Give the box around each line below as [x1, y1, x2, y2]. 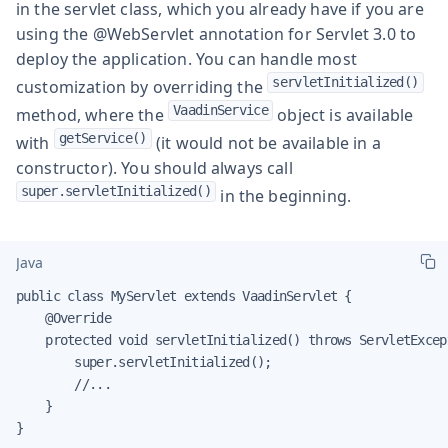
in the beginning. [216, 184, 352, 207]
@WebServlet [92, 22, 195, 45]
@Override [16, 309, 111, 326]
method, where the [16, 103, 168, 126]
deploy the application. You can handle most [16, 47, 357, 70]
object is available [273, 103, 414, 126]
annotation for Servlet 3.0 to [194, 22, 417, 45]
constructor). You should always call [16, 156, 293, 179]
